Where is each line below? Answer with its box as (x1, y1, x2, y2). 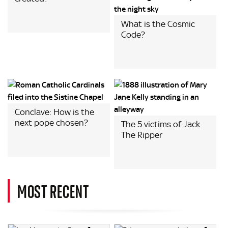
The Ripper (121, 130, 163, 140)
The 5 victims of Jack (121, 119, 201, 129)
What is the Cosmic (121, 19, 195, 29)
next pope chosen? (15, 118, 88, 128)
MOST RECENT (17, 179, 89, 203)
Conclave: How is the (15, 107, 94, 117)
